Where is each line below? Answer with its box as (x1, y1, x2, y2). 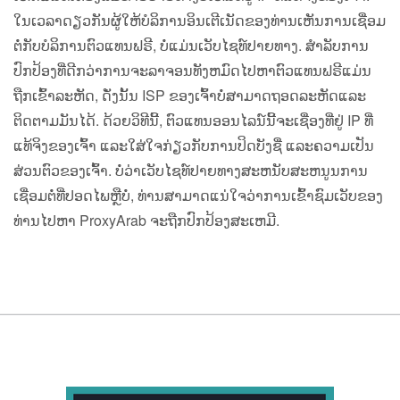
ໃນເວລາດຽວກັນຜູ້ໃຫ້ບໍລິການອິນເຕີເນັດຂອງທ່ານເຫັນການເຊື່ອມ (13, 10, 386, 31)
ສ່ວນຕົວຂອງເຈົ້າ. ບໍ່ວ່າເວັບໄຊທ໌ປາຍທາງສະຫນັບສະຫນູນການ (13, 160, 368, 181)
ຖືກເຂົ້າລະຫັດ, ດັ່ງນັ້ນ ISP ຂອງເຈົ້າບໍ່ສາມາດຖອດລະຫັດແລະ (13, 85, 366, 106)
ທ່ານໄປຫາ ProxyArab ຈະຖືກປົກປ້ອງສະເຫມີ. (13, 210, 279, 231)
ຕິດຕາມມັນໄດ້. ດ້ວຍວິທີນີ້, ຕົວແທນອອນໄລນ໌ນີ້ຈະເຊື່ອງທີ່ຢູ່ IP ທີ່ (13, 110, 373, 131)
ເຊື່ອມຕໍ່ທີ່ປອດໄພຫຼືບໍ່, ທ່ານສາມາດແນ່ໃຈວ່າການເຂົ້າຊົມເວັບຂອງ (13, 185, 383, 206)
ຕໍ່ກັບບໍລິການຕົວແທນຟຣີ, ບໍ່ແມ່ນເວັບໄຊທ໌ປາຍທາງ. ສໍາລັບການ (13, 35, 369, 56)
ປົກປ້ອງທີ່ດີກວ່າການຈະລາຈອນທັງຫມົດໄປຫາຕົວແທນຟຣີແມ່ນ (13, 60, 371, 81)
